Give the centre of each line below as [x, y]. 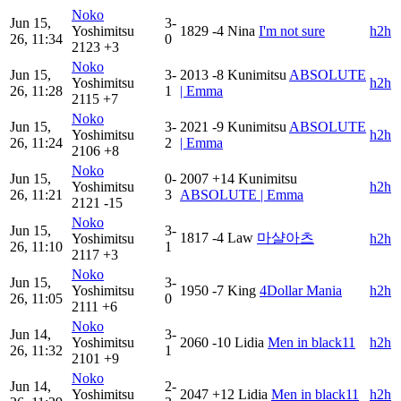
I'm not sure [292, 31]
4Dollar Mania [301, 291]
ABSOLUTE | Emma [242, 195]
